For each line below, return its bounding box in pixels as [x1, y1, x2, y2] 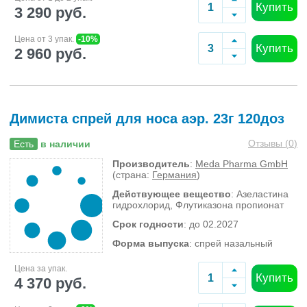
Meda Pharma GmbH [195, 158, 288, 169]
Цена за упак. [14, 263, 67, 273]
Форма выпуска [112, 238, 189, 249]
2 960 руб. [14, 45, 86, 62]
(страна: [112, 169, 152, 180]
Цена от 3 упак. [14, 34, 76, 44]
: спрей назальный [189, 238, 273, 249]
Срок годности [112, 219, 184, 230]
